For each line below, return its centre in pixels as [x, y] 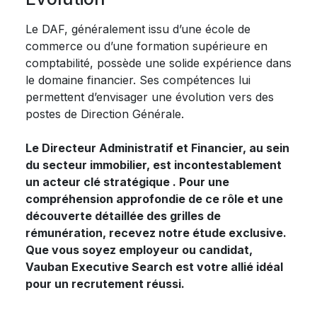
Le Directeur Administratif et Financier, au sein [157, 148]
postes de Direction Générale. [105, 114]
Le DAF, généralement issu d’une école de [138, 29]
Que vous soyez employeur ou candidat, [139, 249]
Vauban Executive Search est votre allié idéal [154, 266]
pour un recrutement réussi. [105, 283]
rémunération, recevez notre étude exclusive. [156, 232]
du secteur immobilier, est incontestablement [154, 165]
